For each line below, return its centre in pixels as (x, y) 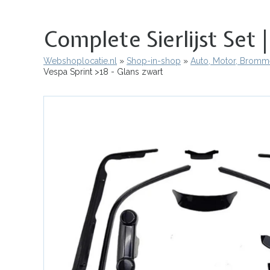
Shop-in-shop (154, 61)
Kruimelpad (78, 70)
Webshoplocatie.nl (80, 61)
